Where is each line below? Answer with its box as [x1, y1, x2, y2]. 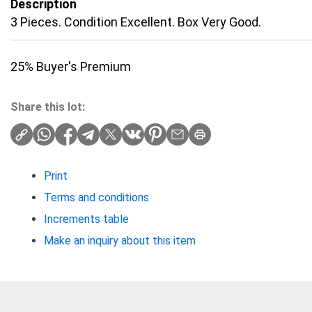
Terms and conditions [44, 191, 149, 205]
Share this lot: [10, 100, 85, 114]
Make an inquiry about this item [44, 234, 196, 248]
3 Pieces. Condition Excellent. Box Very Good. [10, 15, 261, 30]
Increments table [44, 212, 129, 226]
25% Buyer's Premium [10, 59, 131, 75]
